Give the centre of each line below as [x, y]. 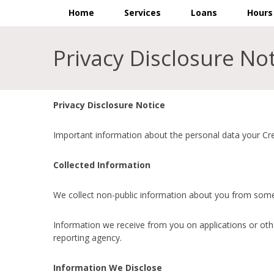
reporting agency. [87, 238]
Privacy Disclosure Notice [109, 105]
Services [142, 12]
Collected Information [102, 165]
